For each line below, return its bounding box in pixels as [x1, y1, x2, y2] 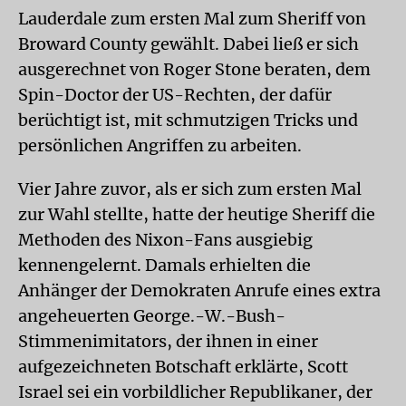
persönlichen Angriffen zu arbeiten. [18, 135, 302, 156]
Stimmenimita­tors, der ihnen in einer [18, 331, 318, 352]
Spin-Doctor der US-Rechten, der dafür [18, 84, 332, 105]
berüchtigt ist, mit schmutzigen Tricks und [18, 110, 358, 130]
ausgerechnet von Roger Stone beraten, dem [18, 59, 371, 80]
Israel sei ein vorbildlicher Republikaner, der [18, 382, 372, 402]
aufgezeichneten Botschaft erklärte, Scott [18, 356, 348, 377]
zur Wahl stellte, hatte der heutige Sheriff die [18, 204, 375, 225]
